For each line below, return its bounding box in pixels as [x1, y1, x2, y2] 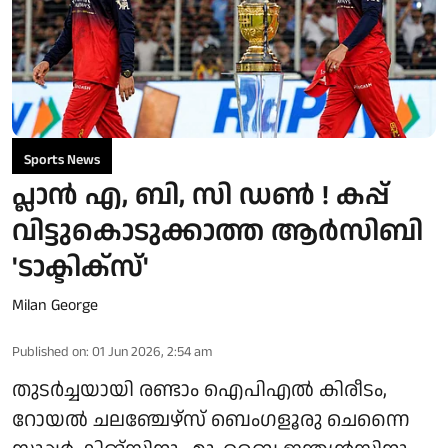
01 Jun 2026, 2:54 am [92, 341, 212, 362]
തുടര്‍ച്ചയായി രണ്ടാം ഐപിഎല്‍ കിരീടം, [12, 375, 387, 404]
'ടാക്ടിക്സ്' [12, 247, 149, 288]
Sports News [24, 149, 100, 170]
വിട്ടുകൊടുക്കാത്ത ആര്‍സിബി [12, 211, 423, 252]
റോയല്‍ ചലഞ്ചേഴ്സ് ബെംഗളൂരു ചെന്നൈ [12, 405, 410, 434]
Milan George [12, 293, 98, 317]
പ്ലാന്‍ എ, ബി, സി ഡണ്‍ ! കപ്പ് [12, 175, 389, 216]
